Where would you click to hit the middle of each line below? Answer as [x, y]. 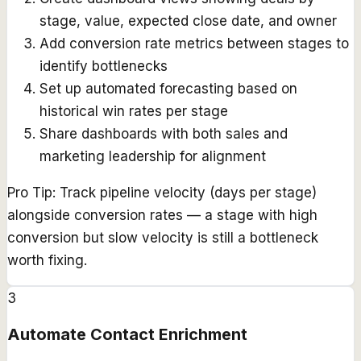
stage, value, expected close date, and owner [188, 21]
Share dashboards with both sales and [164, 134]
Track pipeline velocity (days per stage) [188, 193]
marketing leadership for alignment [153, 157]
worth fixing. [47, 261]
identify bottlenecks [104, 66]
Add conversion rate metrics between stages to [194, 44]
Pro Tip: [31, 193]
